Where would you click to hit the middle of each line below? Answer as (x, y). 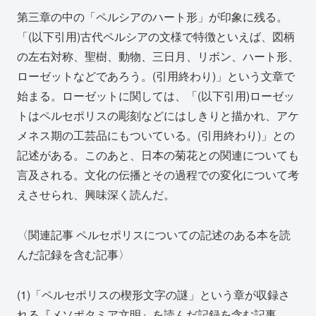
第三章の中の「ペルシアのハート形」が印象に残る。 (152, 17)
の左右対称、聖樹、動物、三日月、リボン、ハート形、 (158, 56)
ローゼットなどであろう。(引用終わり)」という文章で (156, 76)
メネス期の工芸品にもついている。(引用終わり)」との (156, 135)
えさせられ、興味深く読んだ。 (96, 195)
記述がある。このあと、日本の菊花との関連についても (158, 155)
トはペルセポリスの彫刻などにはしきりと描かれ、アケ (158, 116)
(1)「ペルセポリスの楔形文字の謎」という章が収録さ (153, 294)
